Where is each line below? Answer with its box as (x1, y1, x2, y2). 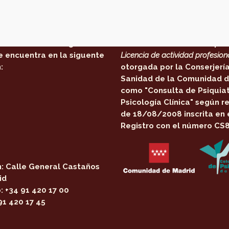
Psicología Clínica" (121, 98, 194, 107)
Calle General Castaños (4, 162, 100, 171)
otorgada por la (121, 62, 186, 72)
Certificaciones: (121, 18, 205, 30)
